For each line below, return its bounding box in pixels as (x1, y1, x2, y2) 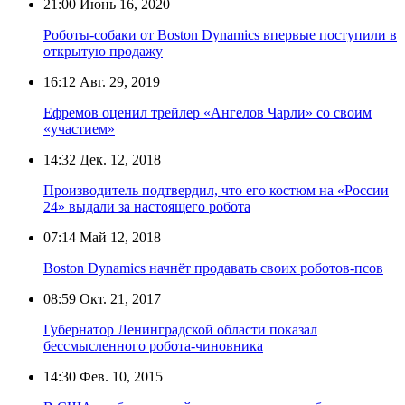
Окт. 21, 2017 (76, 290, 161, 306)
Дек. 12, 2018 (76, 151, 161, 167)
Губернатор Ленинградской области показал (43, 321, 317, 337)
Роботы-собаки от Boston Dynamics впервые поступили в (43, 26, 397, 42)
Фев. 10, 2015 (76, 368, 163, 384)
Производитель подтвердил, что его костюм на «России (43, 182, 389, 198)
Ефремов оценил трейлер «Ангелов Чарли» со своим (43, 104, 372, 120)
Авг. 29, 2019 (76, 73, 160, 89)
